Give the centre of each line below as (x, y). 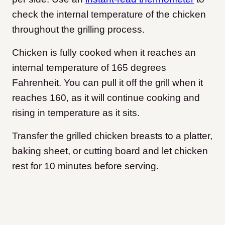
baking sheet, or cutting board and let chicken (110, 151)
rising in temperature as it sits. (76, 113)
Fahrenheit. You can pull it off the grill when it (107, 83)
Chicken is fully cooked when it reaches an (104, 53)
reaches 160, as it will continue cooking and (106, 98)
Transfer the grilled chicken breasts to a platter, (112, 136)
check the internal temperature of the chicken (109, 15)
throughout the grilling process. (78, 30)
